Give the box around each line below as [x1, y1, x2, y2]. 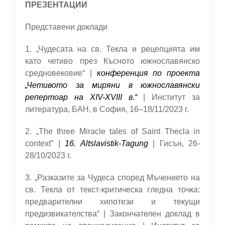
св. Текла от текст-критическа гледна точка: [25, 185, 200, 194]
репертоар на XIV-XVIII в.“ [25, 93, 137, 101]
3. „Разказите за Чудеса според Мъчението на [25, 173, 200, 182]
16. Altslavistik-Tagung [65, 139, 153, 148]
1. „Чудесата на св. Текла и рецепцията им [25, 45, 200, 53]
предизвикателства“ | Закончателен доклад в [25, 209, 200, 218]
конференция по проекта [96, 69, 200, 77]
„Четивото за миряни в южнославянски [25, 81, 200, 89]
